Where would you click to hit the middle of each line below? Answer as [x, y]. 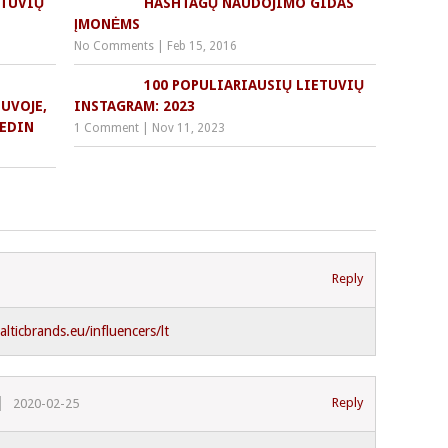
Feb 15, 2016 [202, 45]
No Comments [114, 45]
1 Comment [107, 127]
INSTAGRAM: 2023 [135, 105]
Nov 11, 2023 [189, 127]
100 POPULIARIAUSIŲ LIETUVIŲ [254, 84]
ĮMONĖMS [107, 23]
